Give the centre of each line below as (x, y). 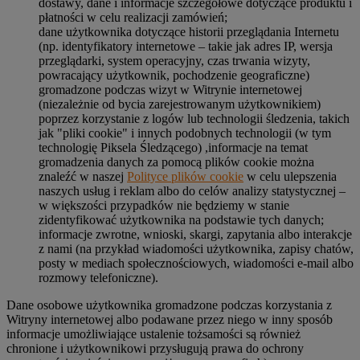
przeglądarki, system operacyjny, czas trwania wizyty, (174, 60)
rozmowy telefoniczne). (98, 277)
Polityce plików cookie (185, 176)
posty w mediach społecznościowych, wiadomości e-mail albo (196, 263)
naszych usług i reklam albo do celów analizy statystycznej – (192, 190)
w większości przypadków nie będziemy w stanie (164, 205)
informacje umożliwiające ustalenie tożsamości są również (153, 333)
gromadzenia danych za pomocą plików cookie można (176, 162)
